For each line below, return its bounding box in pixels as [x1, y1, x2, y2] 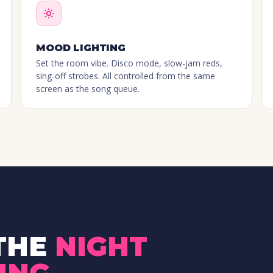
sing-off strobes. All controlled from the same [36, 70, 216, 82]
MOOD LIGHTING [36, 42, 126, 54]
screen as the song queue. [36, 83, 140, 95]
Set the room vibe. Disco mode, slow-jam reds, [36, 57, 223, 69]
